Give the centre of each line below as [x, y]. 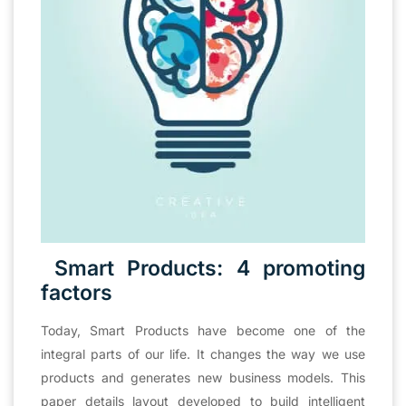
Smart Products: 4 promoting [203, 268]
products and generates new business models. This [203, 377]
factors [77, 292]
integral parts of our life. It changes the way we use [203, 353]
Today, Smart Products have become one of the [203, 330]
